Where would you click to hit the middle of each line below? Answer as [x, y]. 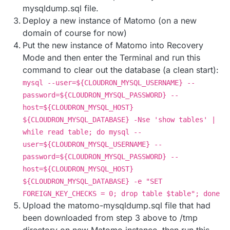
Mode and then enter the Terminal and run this [111, 58]
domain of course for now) [75, 33]
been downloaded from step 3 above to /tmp [110, 218]
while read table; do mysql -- [82, 132]
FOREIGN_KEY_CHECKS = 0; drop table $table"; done [121, 194]
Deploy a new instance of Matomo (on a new [110, 21]
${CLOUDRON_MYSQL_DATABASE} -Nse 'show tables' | [119, 120]
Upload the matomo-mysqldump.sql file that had [117, 206]
